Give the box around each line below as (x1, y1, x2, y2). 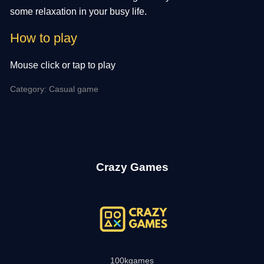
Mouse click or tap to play (10, 60, 116, 70)
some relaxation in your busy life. (10, 6, 147, 16)
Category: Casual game (10, 84, 99, 94)
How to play (10, 30, 78, 45)
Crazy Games (95, 161, 169, 174)
